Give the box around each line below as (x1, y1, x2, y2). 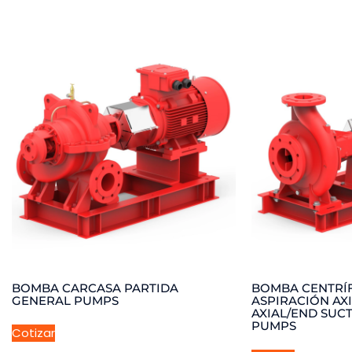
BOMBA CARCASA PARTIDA (12, 280, 178, 295)
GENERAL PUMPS (12, 292, 119, 308)
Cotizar (12, 324, 55, 341)
